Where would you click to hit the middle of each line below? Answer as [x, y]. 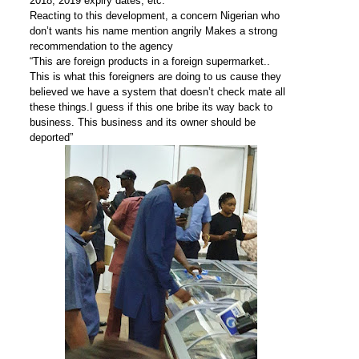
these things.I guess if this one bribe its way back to [151, 107]
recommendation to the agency [101, 46]
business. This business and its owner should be [142, 122]
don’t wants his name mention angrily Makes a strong [153, 30]
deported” [51, 137]
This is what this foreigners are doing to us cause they [155, 76]
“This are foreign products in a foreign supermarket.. [151, 61]
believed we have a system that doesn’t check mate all [157, 91]
